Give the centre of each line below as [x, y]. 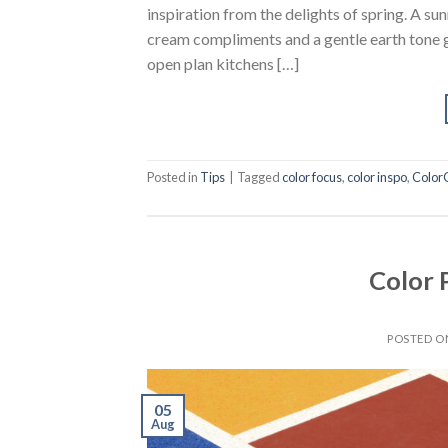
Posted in [173, 177]
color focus [312, 177]
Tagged [259, 177]
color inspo [377, 177]
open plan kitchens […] [223, 64]
